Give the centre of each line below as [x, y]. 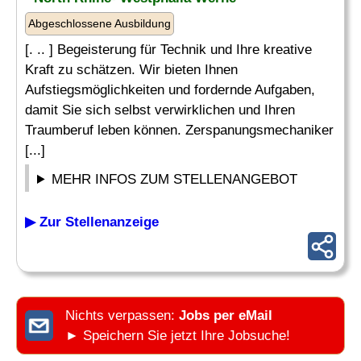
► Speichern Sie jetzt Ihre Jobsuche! [178, 336]
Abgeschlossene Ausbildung [100, 23]
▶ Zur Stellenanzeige [92, 222]
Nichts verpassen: [122, 315]
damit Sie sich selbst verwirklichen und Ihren [160, 110]
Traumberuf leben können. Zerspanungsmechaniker [179, 130]
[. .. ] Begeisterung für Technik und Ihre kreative [168, 50]
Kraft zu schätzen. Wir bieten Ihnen [131, 70]
